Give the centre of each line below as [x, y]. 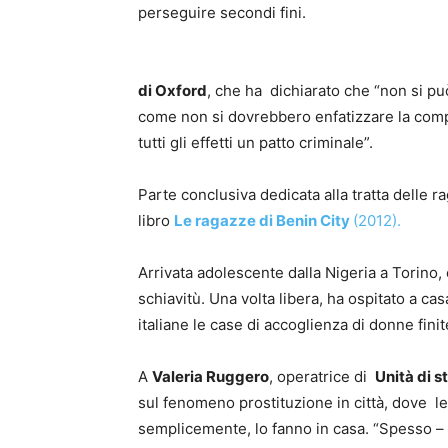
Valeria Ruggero [210, 376]
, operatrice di [322, 376]
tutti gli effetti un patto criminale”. [255, 142]
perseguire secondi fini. [222, 12]
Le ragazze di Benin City [263, 220]
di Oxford [172, 90]
